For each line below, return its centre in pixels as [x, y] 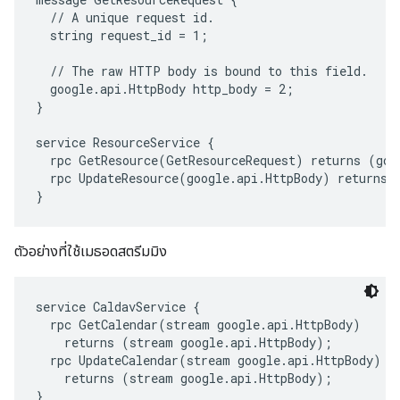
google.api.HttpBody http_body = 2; [165, 89]
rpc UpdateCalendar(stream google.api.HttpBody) [208, 360]
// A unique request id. [125, 17]
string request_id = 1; [122, 35]
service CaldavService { [118, 307]
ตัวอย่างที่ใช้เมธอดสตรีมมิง [91, 251]
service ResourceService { [125, 142]
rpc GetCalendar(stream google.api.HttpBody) [198, 325]
